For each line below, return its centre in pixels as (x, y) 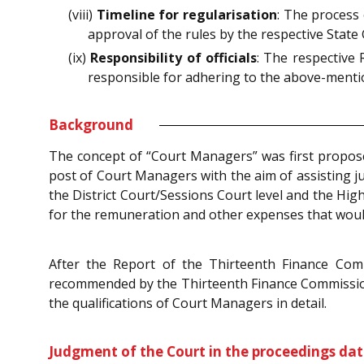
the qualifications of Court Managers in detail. (188, 303)
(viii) (82, 14)
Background (91, 125)
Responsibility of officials (174, 57)
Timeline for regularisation (187, 14)
